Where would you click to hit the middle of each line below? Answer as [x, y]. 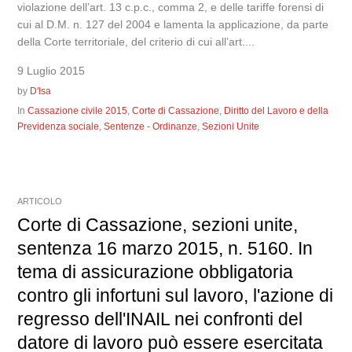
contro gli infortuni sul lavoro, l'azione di [176, 295]
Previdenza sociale [59, 126]
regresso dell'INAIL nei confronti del [160, 319]
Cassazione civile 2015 [78, 111]
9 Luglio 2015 [51, 71]
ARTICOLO [40, 201]
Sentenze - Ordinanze [151, 126]
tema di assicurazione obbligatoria [156, 272]
